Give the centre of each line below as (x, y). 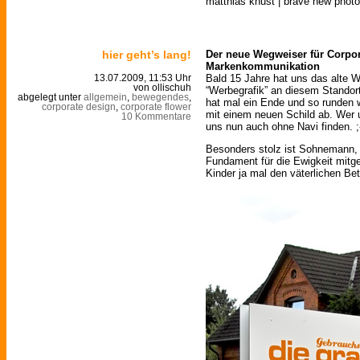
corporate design (79, 106)
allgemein (105, 97)
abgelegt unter (51, 97)
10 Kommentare (156, 116)
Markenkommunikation (263, 66)
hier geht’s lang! (147, 54)
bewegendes (160, 97)
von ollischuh (162, 87)
